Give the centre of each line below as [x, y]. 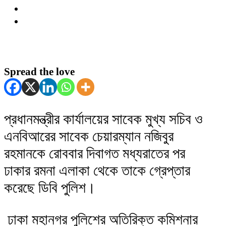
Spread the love [39, 71]
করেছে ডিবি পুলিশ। [50, 187]
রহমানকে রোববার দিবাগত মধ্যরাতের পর [95, 153]
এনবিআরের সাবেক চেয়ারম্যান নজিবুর [89, 136]
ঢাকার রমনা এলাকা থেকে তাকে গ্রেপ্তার [97, 170]
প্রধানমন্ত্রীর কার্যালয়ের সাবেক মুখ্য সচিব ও [103, 119]
